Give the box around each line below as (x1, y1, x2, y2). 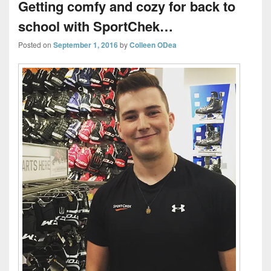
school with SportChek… (18, 16, 173, 36)
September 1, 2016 (53, 39, 118, 51)
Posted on (18, 39, 53, 50)
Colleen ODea (129, 39, 177, 51)
